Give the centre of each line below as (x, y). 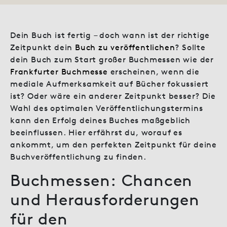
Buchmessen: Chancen (102, 180)
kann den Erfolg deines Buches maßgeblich (100, 120)
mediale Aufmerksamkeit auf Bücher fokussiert (110, 83)
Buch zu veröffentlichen (125, 47)
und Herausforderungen (105, 199)
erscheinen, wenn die (154, 71)
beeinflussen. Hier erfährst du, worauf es (96, 132)
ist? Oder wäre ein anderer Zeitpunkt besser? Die (113, 96)
